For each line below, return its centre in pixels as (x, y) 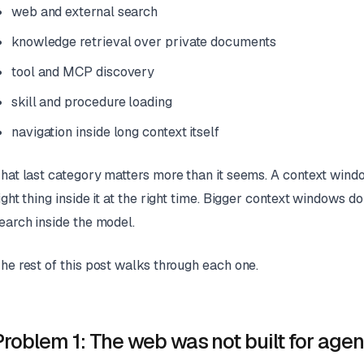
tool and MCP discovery (83, 72)
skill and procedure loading (91, 102)
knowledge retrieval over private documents (143, 42)
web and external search (84, 12)
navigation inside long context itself (115, 132)
